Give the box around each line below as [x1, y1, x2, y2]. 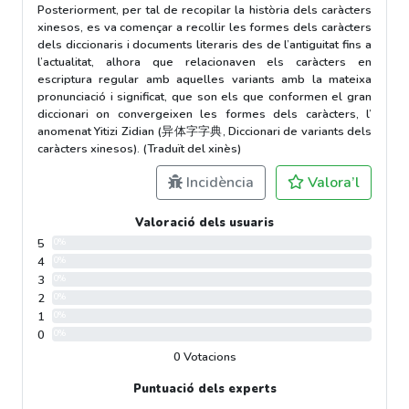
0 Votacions [173, 348, 236, 365]
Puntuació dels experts [132, 380, 277, 397]
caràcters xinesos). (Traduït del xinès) [37, 140, 241, 157]
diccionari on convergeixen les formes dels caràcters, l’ [37, 105, 372, 122]
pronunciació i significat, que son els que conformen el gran [37, 88, 372, 105]
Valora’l [304, 172, 360, 193]
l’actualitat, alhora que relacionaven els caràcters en [37, 53, 372, 70]
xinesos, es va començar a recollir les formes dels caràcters [37, 18, 372, 36]
